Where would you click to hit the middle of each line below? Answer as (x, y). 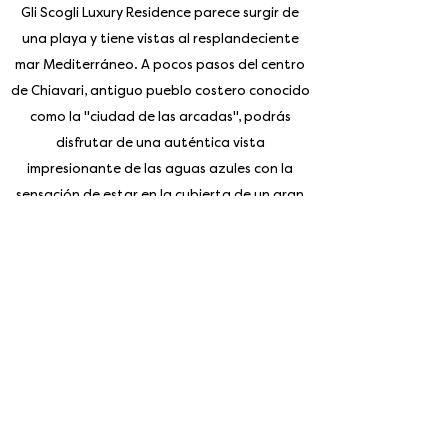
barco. (160, 220)
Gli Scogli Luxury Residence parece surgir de (160, 12)
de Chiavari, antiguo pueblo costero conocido (160, 90)
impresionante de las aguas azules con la (160, 168)
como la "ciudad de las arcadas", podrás (160, 116)
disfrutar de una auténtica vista (160, 142)
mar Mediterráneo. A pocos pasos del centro (160, 64)
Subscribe (160, 413)
